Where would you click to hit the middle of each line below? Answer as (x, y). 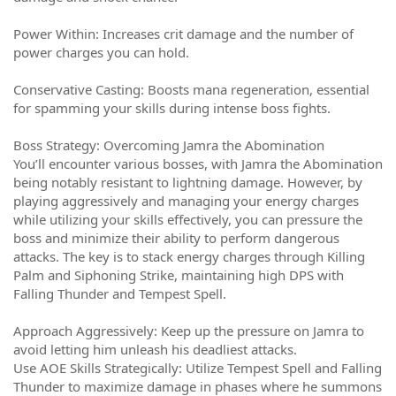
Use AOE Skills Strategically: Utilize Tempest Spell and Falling (198, 368)
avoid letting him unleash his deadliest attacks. (155, 349)
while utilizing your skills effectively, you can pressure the (188, 219)
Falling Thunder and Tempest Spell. (120, 293)
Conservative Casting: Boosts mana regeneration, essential (191, 89)
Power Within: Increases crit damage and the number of (183, 34)
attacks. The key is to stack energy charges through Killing (189, 256)
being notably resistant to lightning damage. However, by (188, 182)
